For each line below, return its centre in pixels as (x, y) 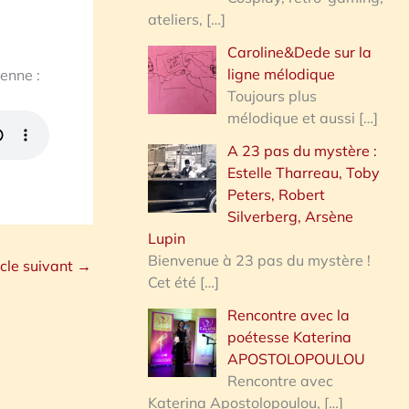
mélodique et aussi (293, 117)
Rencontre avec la (288, 315)
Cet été (174, 282)
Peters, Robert (276, 194)
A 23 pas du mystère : (302, 150)
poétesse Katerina (289, 336)
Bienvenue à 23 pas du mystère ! (259, 260)
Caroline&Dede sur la (299, 52)
